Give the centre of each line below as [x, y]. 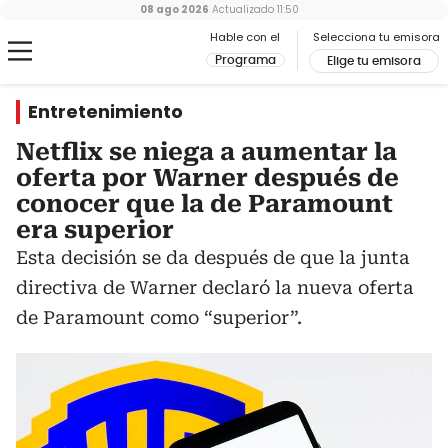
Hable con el [245, 37]
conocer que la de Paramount [204, 204]
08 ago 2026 [174, 9]
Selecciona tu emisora [376, 37]
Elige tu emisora [374, 61]
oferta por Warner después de [207, 178]
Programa [245, 60]
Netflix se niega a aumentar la [206, 152]
